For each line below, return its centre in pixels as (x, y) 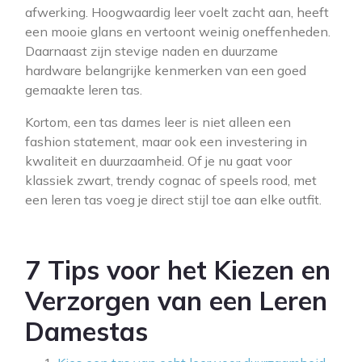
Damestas (86, 331)
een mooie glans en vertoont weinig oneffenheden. (178, 32)
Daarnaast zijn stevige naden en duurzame (152, 51)
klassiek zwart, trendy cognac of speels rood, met (171, 180)
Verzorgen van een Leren (176, 301)
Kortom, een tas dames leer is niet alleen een (158, 122)
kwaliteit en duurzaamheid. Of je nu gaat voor (158, 161)
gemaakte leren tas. (84, 90)
